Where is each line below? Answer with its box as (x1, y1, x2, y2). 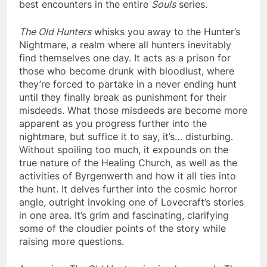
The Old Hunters (19, 25, 91, 38)
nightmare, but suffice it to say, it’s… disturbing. (19, 130, 233, 142)
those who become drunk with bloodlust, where (19, 64, 234, 77)
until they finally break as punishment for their (19, 91, 226, 103)
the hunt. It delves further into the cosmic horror (19, 182, 237, 195)
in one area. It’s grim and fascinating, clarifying (19, 209, 229, 221)
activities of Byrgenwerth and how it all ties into (19, 169, 236, 182)
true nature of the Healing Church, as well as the (19, 156, 237, 169)
